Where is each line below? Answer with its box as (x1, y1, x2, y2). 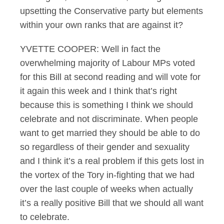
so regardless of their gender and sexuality (20, 142, 189, 152)
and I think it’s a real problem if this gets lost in (20, 156, 204, 166)
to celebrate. (20, 212, 69, 222)
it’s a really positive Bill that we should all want (20, 198, 203, 208)
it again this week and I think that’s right (20, 86, 177, 96)
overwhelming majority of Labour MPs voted (20, 58, 195, 68)
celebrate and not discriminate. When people (20, 114, 198, 124)
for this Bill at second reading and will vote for (20, 72, 200, 82)
